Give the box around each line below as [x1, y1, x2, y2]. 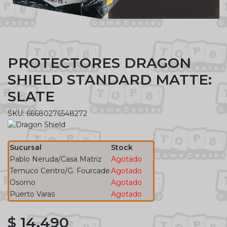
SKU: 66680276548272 [8, 108, 87, 118]
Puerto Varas [10, 189, 55, 199]
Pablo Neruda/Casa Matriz [10, 154, 102, 164]
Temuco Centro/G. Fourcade [10, 166, 110, 175]
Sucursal [10, 142, 42, 152]
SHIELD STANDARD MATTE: [8, 70, 212, 88]
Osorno [10, 177, 35, 187]
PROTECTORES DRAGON [8, 54, 191, 71]
